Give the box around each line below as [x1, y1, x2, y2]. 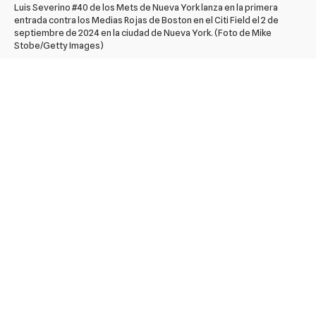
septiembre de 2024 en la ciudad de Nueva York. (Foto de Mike [14, 26, 272, 38]
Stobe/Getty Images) [14, 39, 104, 51]
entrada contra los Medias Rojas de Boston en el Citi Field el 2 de [14, 13, 279, 25]
